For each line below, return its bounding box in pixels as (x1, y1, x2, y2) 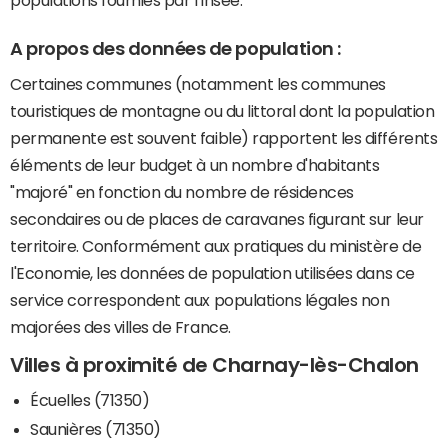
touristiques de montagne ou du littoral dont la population (10, 102, 435, 119)
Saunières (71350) (30, 421, 161, 438)
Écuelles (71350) (30, 392, 150, 409)
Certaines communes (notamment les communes (10, 75, 386, 92)
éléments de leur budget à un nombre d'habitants (10, 156, 380, 173)
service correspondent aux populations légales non (10, 291, 390, 308)
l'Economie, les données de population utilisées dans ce (10, 264, 415, 281)
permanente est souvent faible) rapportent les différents (10, 129, 438, 146)
